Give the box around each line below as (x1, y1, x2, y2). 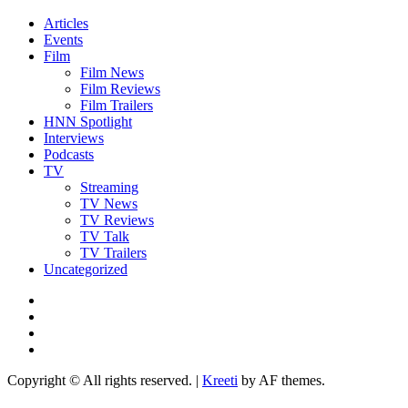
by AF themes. (238, 372, 325, 388)
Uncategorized (44, 260, 127, 277)
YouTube (43, 323, 96, 340)
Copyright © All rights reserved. (7, 372, 196, 388)
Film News (80, 64, 144, 80)
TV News (80, 195, 138, 211)
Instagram (43, 307, 99, 323)
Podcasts (44, 146, 94, 162)
